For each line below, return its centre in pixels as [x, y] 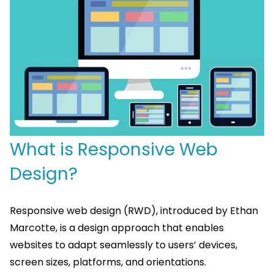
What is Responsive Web [114, 150]
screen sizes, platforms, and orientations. [108, 262]
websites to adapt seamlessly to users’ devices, [124, 245]
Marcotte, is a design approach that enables [117, 228]
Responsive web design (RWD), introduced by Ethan [134, 211]
